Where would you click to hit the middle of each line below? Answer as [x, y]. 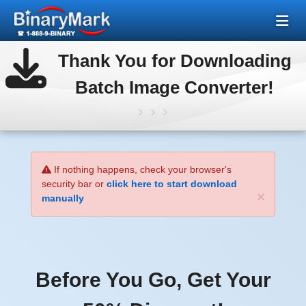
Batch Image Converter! [175, 87]
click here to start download [172, 184]
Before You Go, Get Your [153, 280]
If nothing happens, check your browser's [141, 169]
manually [63, 198]
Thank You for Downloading [175, 61]
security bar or [74, 184]
